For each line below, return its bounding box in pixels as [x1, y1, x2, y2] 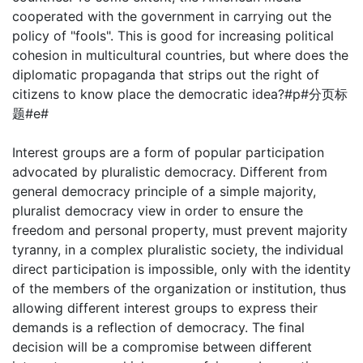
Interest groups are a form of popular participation [12, 144, 324, 160]
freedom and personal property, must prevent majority [12, 222, 348, 238]
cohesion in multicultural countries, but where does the [12, 47, 348, 63]
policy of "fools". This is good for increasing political [12, 28, 334, 44]
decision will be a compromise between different [12, 339, 312, 355]
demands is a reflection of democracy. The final [12, 319, 305, 335]
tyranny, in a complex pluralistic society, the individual [12, 241, 344, 258]
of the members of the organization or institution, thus [12, 280, 346, 297]
